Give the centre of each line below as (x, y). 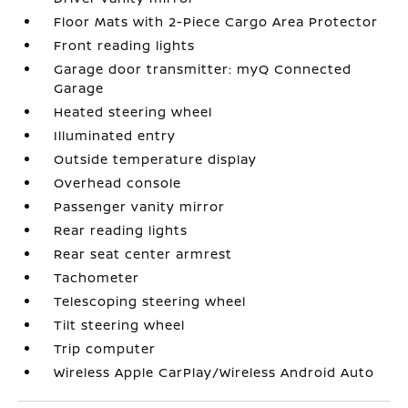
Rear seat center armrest (143, 254)
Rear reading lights (121, 230)
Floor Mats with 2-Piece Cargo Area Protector (216, 21)
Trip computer (105, 348)
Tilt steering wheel (120, 325)
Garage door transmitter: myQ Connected (203, 69)
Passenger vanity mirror (140, 206)
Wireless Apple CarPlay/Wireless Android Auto (214, 372)
